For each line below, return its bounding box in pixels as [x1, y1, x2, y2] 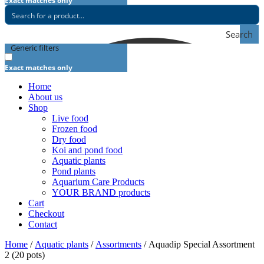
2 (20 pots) [5, 250, 45, 260]
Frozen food [52, 124, 97, 134]
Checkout [28, 209, 64, 219]
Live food [52, 113, 88, 123]
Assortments [95, 239, 141, 249]
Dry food [52, 134, 86, 144]
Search [226, 28, 253, 40]
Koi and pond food [52, 145, 123, 155]
